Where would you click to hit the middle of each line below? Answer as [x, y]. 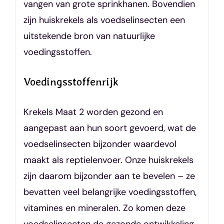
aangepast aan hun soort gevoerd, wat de [109, 128]
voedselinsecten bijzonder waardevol [100, 144]
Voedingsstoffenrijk [71, 82]
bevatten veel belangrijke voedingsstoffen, [110, 192]
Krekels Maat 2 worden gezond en [93, 112]
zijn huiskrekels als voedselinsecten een [104, 20]
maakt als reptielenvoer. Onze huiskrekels [108, 160]
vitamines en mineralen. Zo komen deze [104, 208]
